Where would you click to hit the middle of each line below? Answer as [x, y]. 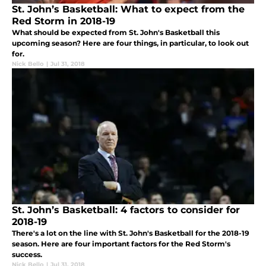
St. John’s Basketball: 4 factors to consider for [126, 210]
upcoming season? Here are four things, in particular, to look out [130, 43]
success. [27, 255]
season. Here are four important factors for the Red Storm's [121, 244]
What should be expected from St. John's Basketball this [116, 33]
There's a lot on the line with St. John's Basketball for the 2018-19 [131, 233]
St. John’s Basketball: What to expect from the [128, 9]
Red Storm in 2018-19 [64, 21]
